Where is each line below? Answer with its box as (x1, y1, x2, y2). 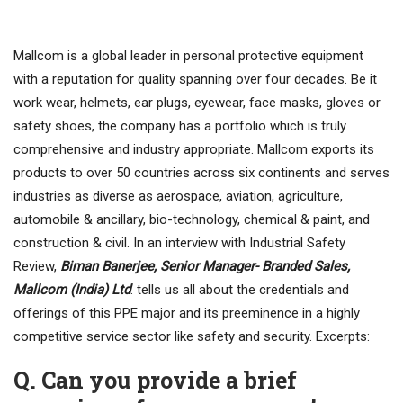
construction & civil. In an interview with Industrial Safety (13, 235, 345, 252)
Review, (13, 258, 60, 275)
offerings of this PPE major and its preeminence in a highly (13, 305, 360, 322)
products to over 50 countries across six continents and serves (13, 165, 390, 182)
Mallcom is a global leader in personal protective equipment (13, 48, 363, 65)
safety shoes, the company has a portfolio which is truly (13, 118, 346, 135)
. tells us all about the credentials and (130, 282, 349, 299)
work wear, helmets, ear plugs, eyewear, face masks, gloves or (13, 94, 381, 112)
